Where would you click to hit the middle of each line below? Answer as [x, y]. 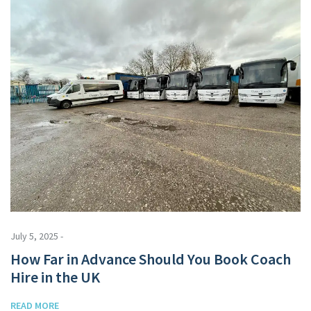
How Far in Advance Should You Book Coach [151, 259]
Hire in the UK [55, 277]
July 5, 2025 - [37, 236]
